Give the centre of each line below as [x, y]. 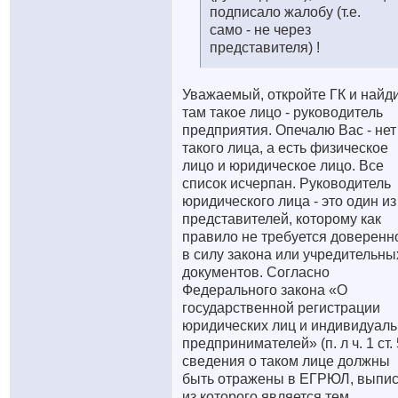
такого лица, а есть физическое [285, 148]
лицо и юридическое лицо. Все [283, 166]
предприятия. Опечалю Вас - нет [289, 130]
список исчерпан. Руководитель [287, 183]
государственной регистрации [281, 308]
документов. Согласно [256, 272]
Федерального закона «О [265, 290]
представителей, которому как [282, 219]
